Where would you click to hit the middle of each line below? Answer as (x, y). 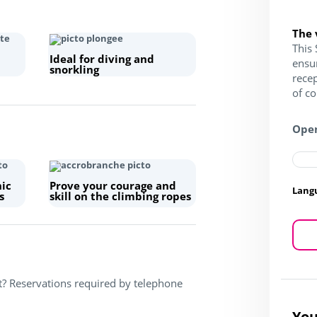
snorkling (74, 69)
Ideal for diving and (102, 58)
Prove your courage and (113, 185)
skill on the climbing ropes (120, 196)
